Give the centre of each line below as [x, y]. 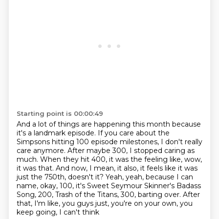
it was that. [36, 168]
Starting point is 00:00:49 [60, 113]
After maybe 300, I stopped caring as [131, 151]
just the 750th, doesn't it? [61, 177]
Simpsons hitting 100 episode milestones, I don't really [109, 142]
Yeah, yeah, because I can [149, 177]
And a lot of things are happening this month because [109, 124]
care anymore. [42, 151]
